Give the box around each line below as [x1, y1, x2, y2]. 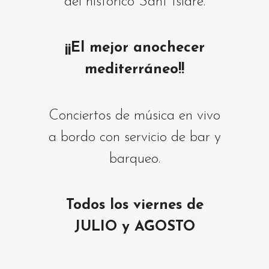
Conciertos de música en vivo [49, 108, 220, 123]
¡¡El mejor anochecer [64, 40, 205, 55]
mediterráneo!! [85, 62, 184, 77]
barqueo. [109, 151, 160, 166]
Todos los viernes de [65, 198, 204, 213]
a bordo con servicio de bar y [48, 130, 221, 145]
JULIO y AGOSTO [74, 219, 195, 234]
